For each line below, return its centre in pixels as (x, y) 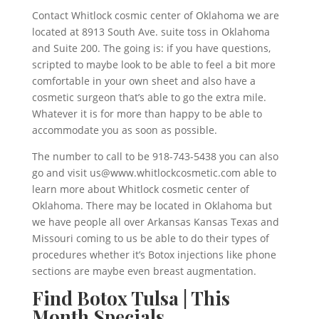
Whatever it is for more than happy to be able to (147, 114)
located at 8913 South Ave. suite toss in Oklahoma (151, 32)
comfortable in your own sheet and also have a (143, 81)
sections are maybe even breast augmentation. (144, 271)
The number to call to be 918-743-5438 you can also (155, 157)
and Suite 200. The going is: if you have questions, (151, 48)
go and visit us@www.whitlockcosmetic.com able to (154, 173)
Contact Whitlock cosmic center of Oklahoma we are (155, 16)
